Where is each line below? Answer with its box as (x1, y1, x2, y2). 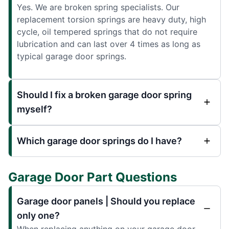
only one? (17, 210, 60, 221)
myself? (17, 103, 52, 114)
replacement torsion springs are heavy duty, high (17, 14, 206, 25)
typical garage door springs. (17, 51, 126, 61)
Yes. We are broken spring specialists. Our (17, 2, 179, 12)
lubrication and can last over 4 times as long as (17, 38, 200, 49)
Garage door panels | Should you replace (17, 195, 195, 207)
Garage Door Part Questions (8, 169, 177, 185)
